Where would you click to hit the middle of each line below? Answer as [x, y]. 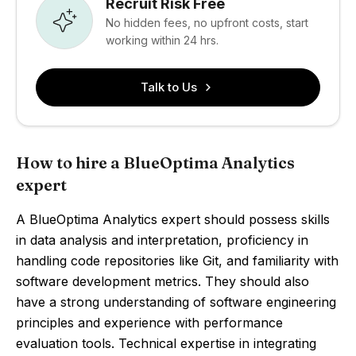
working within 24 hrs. [162, 40]
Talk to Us [168, 87]
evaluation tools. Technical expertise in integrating [166, 343]
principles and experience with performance [149, 323]
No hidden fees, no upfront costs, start [207, 22]
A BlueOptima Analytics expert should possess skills [173, 219]
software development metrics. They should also [163, 281]
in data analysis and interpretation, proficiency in [162, 240]
